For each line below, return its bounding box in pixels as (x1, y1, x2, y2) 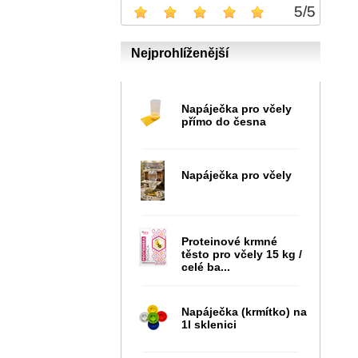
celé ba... (181, 260, 230, 273)
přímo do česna (181, 114, 266, 128)
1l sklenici (181, 317, 237, 331)
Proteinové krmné (181, 234, 277, 248)
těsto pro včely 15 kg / (181, 247, 302, 261)
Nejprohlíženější (131, 46, 229, 60)
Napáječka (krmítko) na (181, 304, 307, 318)
